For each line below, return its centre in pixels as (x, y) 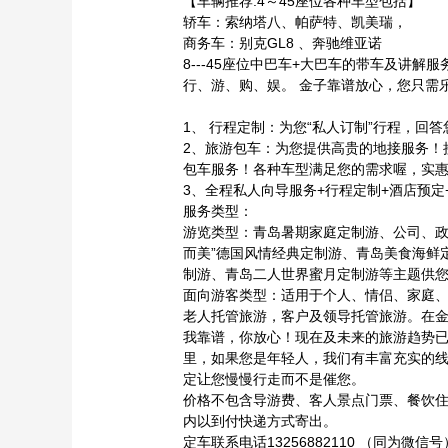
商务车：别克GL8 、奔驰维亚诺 (282, 43)
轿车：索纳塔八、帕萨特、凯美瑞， (295, 22)
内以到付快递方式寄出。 (260, 421)
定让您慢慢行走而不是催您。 (274, 379)
